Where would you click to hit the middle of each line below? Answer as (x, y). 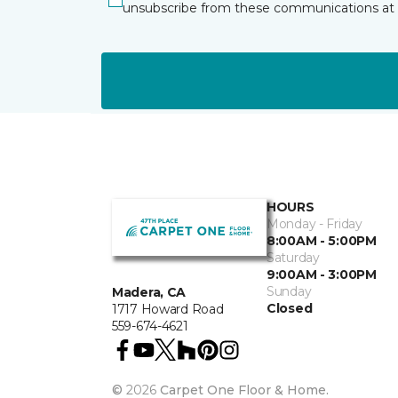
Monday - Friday (314, 224)
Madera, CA (149, 292)
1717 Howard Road (168, 309)
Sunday (289, 291)
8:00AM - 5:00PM (322, 241)
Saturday (293, 258)
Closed (290, 308)
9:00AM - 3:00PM (322, 275)
